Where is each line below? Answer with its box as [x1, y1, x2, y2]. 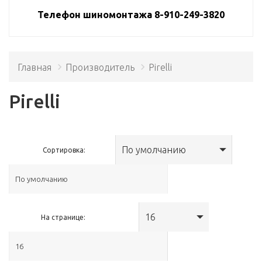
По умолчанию [122, 144, 187, 155]
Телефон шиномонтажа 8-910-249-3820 [37, 9, 225, 20]
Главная [18, 61, 51, 73]
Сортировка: [43, 146, 86, 154]
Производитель [65, 61, 135, 73]
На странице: [41, 213, 86, 221]
